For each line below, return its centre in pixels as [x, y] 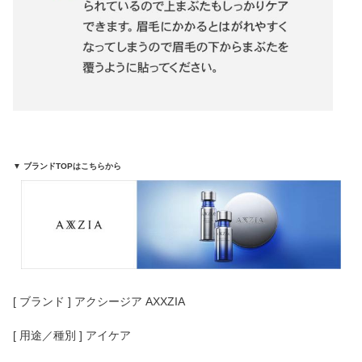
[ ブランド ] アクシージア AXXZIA [99, 301]
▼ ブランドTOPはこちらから [67, 166]
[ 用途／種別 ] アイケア [72, 335]
